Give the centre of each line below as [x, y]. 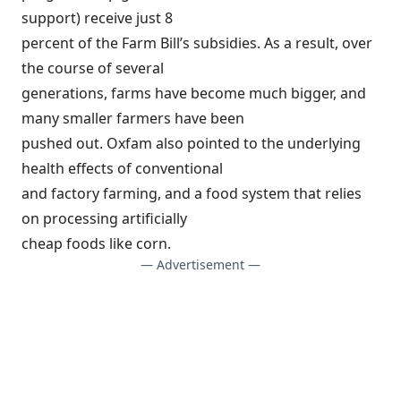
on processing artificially [104, 219]
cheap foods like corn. [102, 244]
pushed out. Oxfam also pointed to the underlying [191, 144]
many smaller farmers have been [133, 119]
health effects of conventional [122, 169]
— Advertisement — [200, 265]
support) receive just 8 [97, 18]
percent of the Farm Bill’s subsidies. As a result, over [197, 43]
